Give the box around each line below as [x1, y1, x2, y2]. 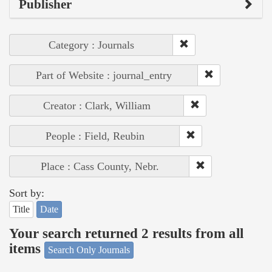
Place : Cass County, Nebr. [40, 160, 159, 172]
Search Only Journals [48, 244, 130, 255]
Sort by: [9, 186, 44, 199]
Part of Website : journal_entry [36, 69, 172, 81]
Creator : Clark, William [43, 99, 151, 112]
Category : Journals [49, 38, 134, 51]
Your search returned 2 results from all [9, 226, 243, 242]
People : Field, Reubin [45, 129, 144, 142]
